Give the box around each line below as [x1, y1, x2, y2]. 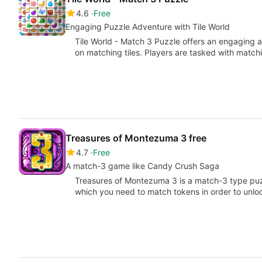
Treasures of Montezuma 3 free [65, 132, 206, 144]
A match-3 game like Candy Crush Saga [65, 161, 219, 171]
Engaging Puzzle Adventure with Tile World [65, 22, 230, 32]
